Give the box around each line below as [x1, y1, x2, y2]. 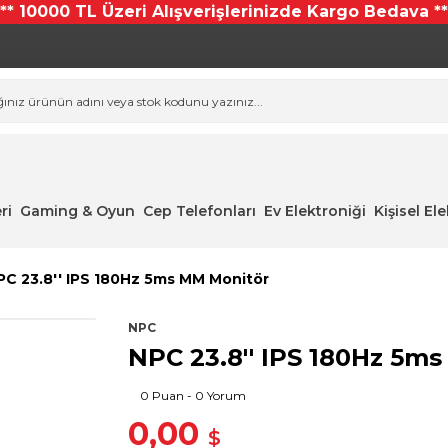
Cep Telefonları [142, 202, 256, 220]
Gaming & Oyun [19, 202, 135, 220]
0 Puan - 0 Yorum [140, 388, 246, 403]
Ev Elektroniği [263, 202, 366, 220]
